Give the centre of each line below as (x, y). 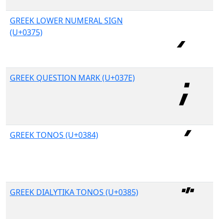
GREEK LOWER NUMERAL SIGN (66, 21)
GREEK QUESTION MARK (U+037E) (72, 78)
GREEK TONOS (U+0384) (54, 135)
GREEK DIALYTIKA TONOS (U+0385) (74, 192)
